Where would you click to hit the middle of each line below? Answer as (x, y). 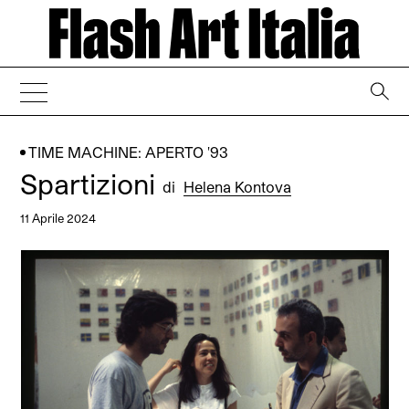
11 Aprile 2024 (58, 218)
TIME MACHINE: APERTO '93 (129, 152)
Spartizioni (92, 184)
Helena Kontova (238, 187)
